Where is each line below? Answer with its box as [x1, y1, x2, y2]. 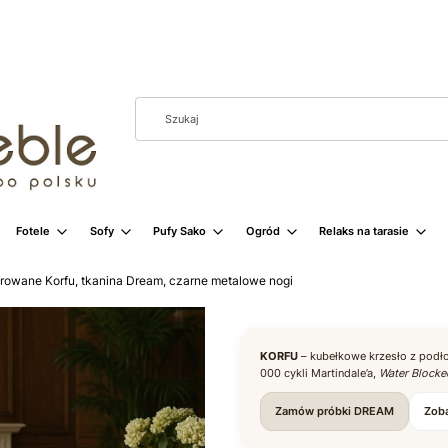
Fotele [16, 223, 50, 238]
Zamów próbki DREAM [275, 403, 394, 418]
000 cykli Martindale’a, [260, 365, 379, 380]
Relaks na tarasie [319, 223, 409, 238]
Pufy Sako [153, 223, 206, 238]
